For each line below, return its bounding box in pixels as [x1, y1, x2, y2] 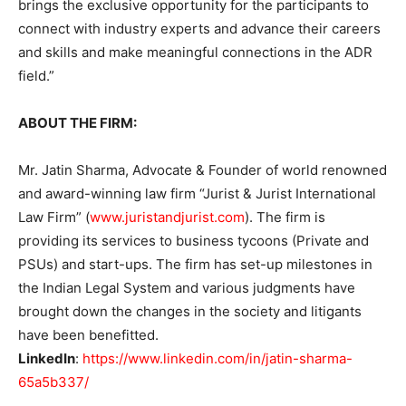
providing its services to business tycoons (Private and [18, 232, 369, 250]
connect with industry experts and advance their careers [18, 20, 381, 38]
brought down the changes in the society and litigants [18, 303, 362, 321]
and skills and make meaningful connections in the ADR [18, 43, 372, 62]
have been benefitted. [18, 326, 159, 344]
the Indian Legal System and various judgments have [18, 279, 355, 297]
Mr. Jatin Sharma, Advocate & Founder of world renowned [18, 161, 387, 179]
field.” [18, 67, 54, 85]
